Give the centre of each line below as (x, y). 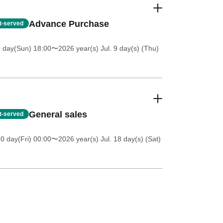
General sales (58, 114)
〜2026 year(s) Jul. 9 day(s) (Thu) (105, 48)
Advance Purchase (69, 24)
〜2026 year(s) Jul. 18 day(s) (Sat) (106, 139)
